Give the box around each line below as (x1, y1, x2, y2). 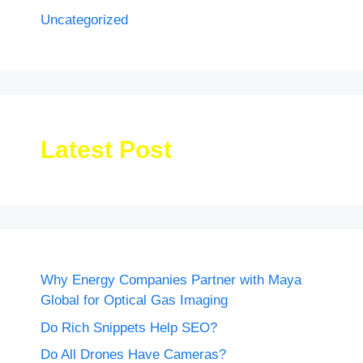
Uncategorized (41, 12, 128, 28)
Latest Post (41, 136, 172, 164)
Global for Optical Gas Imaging (41, 293, 228, 309)
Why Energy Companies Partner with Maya (41, 272, 301, 288)
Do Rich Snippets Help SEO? (41, 319, 217, 335)
